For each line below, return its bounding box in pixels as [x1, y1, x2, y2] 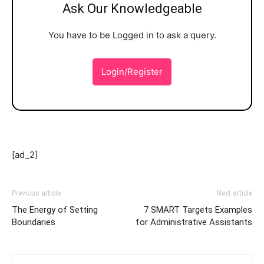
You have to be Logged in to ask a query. [48, 29, 216, 41]
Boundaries [12, 217, 55, 227]
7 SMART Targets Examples [144, 204, 252, 215]
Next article [217, 189, 252, 197]
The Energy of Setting [12, 204, 98, 215]
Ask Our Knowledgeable [62, 1, 202, 16]
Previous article [12, 189, 61, 197]
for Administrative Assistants [136, 217, 252, 227]
